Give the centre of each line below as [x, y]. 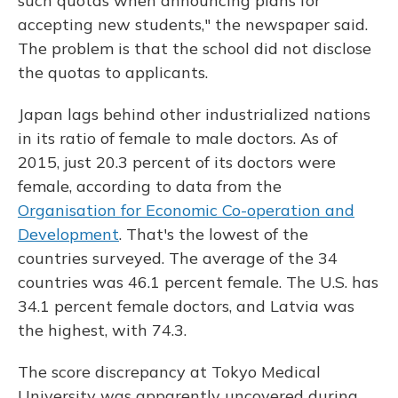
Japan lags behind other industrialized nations [194, 115]
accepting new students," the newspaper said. [193, 25]
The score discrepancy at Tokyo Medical [169, 372]
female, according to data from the [150, 187]
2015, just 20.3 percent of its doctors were [177, 163]
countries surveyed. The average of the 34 [178, 259]
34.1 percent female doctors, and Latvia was [186, 306]
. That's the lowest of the [214, 235]
